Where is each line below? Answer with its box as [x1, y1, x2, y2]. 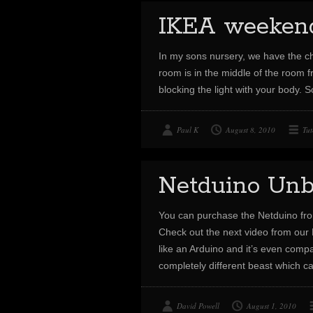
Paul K [177, 124, 198, 135]
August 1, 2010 [247, 300, 296, 311]
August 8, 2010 [226, 124, 275, 135]
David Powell [177, 300, 219, 311]
